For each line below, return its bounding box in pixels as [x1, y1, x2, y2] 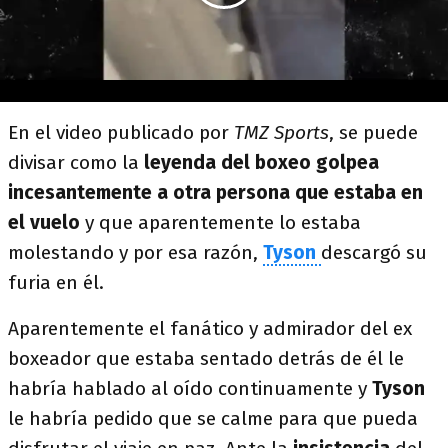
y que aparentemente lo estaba [80, 211, 361, 234]
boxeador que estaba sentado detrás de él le [8, 347, 404, 370]
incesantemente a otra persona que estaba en [8, 181, 423, 204]
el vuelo [8, 211, 80, 234]
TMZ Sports [234, 121, 329, 144]
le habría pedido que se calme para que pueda [8, 407, 418, 430]
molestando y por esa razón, [8, 241, 263, 264]
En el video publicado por [8, 121, 234, 144]
